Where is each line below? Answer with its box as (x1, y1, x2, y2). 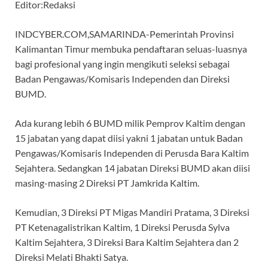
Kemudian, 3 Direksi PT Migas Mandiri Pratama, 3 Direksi (15, 206, 249, 218)
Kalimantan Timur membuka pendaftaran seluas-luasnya (15, 43, 247, 55)
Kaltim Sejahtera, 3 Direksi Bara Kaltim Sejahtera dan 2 (15, 236, 239, 248)
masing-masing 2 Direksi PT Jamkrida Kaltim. (15, 177, 199, 189)
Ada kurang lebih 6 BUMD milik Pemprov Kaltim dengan (15, 117, 245, 129)
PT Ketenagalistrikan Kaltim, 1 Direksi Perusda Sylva (15, 221, 230, 233)
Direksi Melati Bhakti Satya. (15, 251, 128, 263)
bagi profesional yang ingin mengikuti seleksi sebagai (15, 58, 230, 70)
